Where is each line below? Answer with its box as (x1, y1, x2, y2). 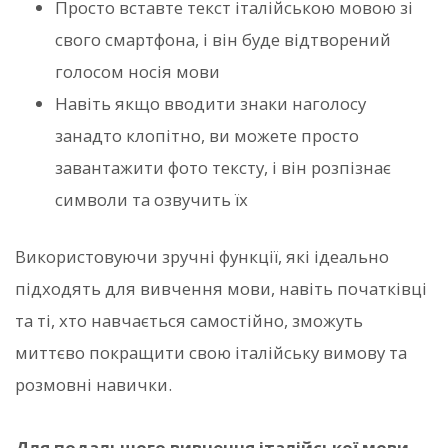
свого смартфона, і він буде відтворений (55, 28, 391, 52)
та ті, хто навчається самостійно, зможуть (15, 309, 363, 333)
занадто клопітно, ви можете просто (55, 124, 359, 148)
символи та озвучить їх (55, 188, 248, 212)
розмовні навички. (15, 373, 172, 397)
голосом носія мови (55, 60, 220, 84)
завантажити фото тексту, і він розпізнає (55, 156, 391, 180)
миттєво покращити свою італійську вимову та (15, 341, 407, 365)
